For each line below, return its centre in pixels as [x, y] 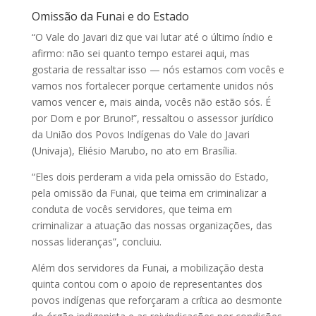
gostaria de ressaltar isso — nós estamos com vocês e [158, 69]
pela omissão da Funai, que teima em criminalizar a [149, 193]
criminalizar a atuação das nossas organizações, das [152, 225]
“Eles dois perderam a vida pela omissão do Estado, [150, 176]
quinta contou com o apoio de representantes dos [147, 284]
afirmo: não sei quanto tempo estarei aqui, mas [140, 53]
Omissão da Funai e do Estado [110, 16]
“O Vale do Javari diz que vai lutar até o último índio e [152, 37]
